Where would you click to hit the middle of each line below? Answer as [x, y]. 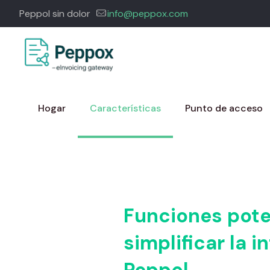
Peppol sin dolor [55, 14]
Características [125, 108]
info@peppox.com [148, 14]
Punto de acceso [224, 108]
